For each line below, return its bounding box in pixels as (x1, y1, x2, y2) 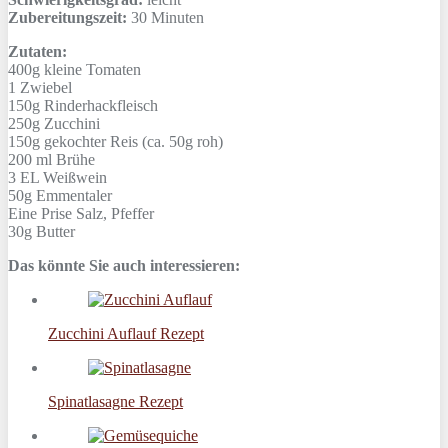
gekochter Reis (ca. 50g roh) (40, 132, 223, 150)
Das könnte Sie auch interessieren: (8, 256, 240, 274)
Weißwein (39, 168, 107, 186)
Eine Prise (8, 204, 72, 222)
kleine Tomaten (40, 60, 141, 78)
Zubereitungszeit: (8, 8, 127, 26)
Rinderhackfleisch (40, 96, 158, 114)
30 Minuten (131, 8, 204, 26)
